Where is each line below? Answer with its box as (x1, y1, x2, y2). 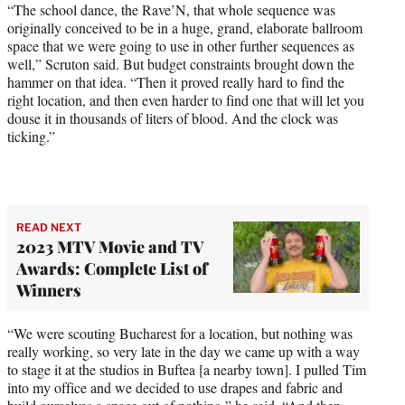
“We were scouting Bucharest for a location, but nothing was (7, 323, 353, 343)
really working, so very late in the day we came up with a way (7, 341, 360, 361)
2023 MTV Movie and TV (16, 235, 203, 258)
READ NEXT (16, 220, 81, 234)
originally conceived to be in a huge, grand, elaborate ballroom (7, 17, 363, 37)
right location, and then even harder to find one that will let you (7, 89, 364, 109)
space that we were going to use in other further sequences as (7, 35, 354, 55)
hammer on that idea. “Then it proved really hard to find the (7, 71, 344, 91)
